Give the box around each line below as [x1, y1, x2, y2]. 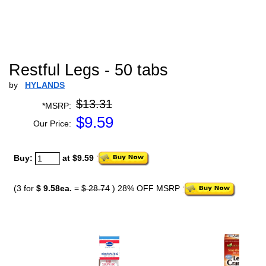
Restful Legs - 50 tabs [9, 61, 168, 79]
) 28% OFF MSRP [110, 183, 182, 194]
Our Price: [33, 119, 71, 128]
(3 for [14, 183, 36, 194]
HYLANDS [25, 80, 65, 90]
